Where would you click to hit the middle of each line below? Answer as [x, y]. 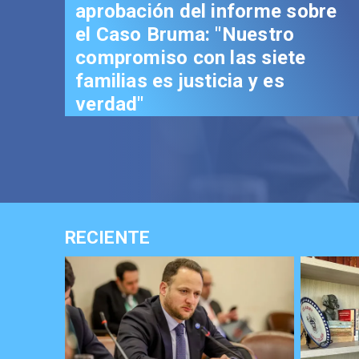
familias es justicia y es [180, 81]
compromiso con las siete [191, 58]
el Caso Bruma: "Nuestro [185, 35]
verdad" [110, 105]
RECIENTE [107, 237]
